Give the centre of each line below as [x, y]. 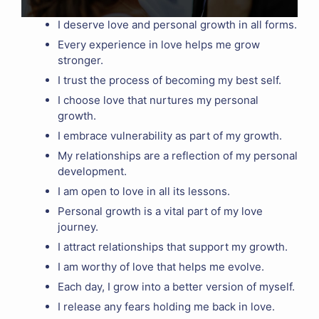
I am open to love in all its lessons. [144, 192]
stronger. [80, 61]
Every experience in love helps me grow [159, 45]
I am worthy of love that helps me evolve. [161, 267]
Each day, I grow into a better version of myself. [176, 287]
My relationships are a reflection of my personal [178, 156]
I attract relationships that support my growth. [173, 247]
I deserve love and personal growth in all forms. [177, 25]
